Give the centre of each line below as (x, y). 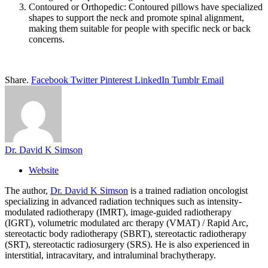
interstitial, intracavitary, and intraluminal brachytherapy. (110, 255)
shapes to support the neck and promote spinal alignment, (136, 17)
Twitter (84, 80)
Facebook (50, 80)
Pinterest (116, 80)
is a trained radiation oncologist (188, 190)
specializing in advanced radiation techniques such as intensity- (123, 201)
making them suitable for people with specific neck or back (140, 28)
